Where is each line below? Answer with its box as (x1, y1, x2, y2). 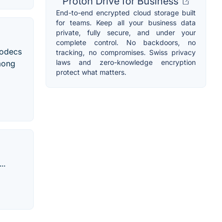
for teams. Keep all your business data (56, 18, 196, 27)
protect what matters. (56, 68, 126, 77)
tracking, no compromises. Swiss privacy (56, 48, 196, 57)
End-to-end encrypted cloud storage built (56, 8, 196, 17)
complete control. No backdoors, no (56, 38, 196, 47)
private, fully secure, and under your (56, 28, 196, 37)
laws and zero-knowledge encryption (56, 58, 196, 67)
